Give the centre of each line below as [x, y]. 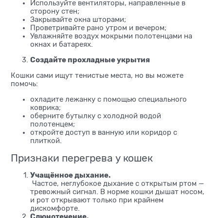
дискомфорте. [55, 209]
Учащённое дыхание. [70, 175]
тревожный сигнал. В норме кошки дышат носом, [117, 192]
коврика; [45, 108]
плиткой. [46, 141]
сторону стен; [55, 11]
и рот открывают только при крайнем [97, 200]
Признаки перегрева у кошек [82, 158]
